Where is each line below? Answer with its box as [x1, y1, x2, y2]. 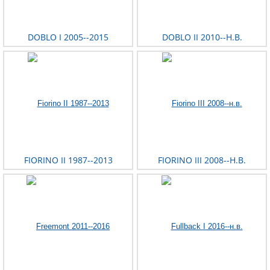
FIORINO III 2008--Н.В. [158, 154, 246, 166]
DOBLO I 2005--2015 [28, 31, 108, 43]
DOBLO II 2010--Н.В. [162, 31, 242, 43]
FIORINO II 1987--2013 [24, 154, 113, 166]
